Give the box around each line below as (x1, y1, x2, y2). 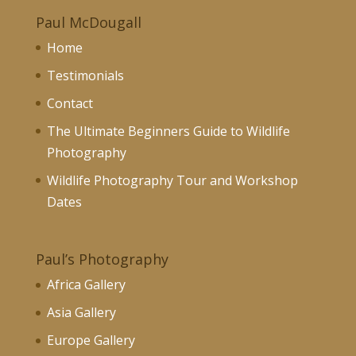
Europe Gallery (46, 331, 135, 349)
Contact (46, 94, 93, 112)
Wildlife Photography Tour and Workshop (46, 171, 298, 189)
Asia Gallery (46, 303, 116, 321)
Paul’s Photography (35, 249, 168, 269)
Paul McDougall (35, 12, 141, 32)
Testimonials (46, 66, 124, 84)
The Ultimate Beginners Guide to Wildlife (46, 122, 290, 140)
